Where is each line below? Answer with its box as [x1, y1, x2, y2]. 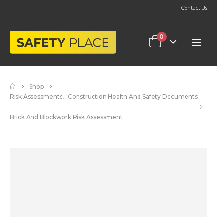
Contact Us [181, 5, 207, 11]
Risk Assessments [10, 93, 62, 100]
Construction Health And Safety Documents [68, 93, 198, 100]
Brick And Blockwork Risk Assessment [10, 113, 123, 121]
